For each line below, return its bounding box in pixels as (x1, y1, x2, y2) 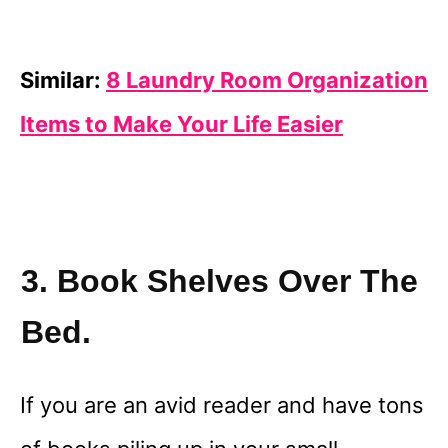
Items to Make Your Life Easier (20, 111, 343, 138)
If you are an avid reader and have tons (20, 392, 424, 419)
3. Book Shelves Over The (21, 263, 418, 300)
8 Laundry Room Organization (106, 67, 428, 94)
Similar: (20, 67, 106, 94)
